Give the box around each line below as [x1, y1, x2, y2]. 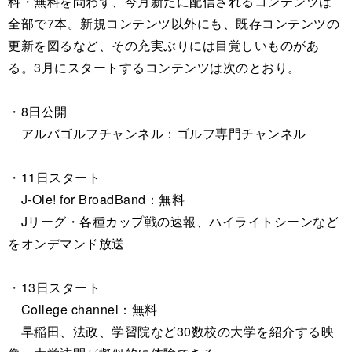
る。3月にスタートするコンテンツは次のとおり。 [8, 58, 301, 76]
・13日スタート [8, 278, 101, 296]
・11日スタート [8, 168, 101, 186]
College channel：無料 [8, 300, 158, 318]
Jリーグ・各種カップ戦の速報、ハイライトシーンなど [8, 212, 339, 230]
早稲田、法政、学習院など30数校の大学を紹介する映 [8, 322, 334, 340]
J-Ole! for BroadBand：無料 [8, 190, 185, 208]
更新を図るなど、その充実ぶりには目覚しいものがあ [8, 36, 319, 54]
